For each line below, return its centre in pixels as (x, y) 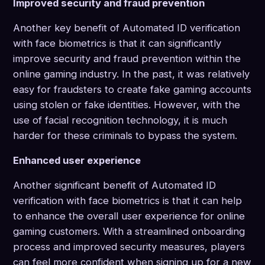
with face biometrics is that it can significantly (117, 43)
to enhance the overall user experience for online (129, 216)
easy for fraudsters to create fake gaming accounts (132, 90)
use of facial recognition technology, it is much (120, 120)
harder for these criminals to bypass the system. (125, 136)
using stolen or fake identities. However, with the (127, 105)
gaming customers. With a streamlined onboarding (129, 232)
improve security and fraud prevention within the (127, 59)
